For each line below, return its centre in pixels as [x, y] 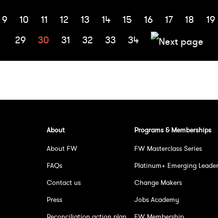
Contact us [64, 183]
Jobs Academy [157, 200]
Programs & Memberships [173, 130]
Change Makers [158, 183]
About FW [62, 149]
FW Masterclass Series [168, 149]
